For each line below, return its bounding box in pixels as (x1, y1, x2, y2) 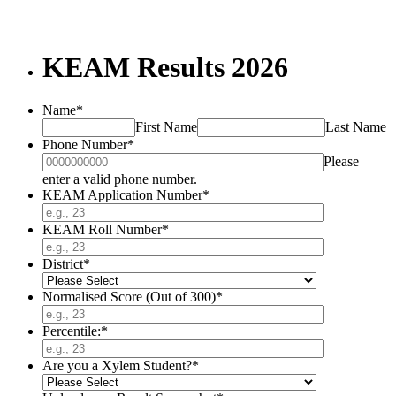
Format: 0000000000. (196, 171, 317, 187)
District (42, 256, 83, 272)
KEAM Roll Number (42, 222, 162, 238)
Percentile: (42, 324, 101, 339)
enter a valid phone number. (42, 171, 197, 187)
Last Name (325, 119, 386, 135)
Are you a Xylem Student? (42, 358, 192, 374)
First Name (135, 119, 197, 135)
